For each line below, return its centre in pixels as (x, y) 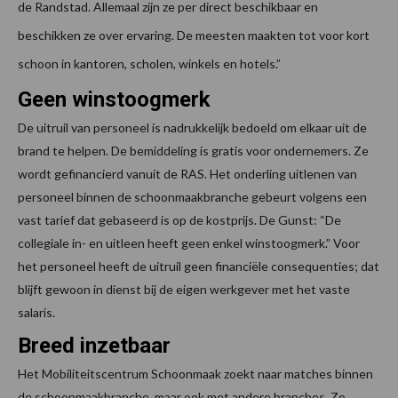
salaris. (36, 313)
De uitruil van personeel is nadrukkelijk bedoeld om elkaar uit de (192, 128)
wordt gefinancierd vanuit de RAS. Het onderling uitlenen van (187, 174)
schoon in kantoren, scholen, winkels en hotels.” (149, 64)
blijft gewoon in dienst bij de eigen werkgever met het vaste (184, 290)
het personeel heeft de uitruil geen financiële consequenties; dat (199, 267)
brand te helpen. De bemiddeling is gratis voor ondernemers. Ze (193, 151)
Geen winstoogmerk (114, 100)
